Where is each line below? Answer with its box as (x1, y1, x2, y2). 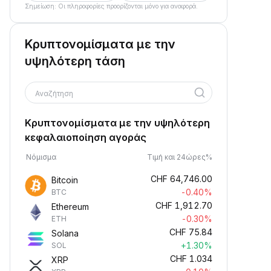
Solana (51, 228, 79, 238)
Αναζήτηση (35, 89, 75, 98)
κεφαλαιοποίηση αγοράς (25, 131, 146, 143)
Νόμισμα (26, 152, 56, 162)
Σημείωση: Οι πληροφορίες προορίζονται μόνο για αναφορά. (25, 2, 198, 10)
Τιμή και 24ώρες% (147, 152, 212, 162)
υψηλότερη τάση (25, 54, 125, 68)
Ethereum (51, 201, 89, 212)
